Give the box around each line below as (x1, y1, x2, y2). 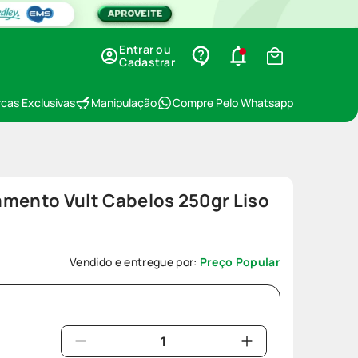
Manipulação (91, 95, 157, 110)
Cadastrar (119, 54, 175, 70)
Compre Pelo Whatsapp (173, 95, 293, 110)
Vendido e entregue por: (70, 254, 200, 269)
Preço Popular (199, 254, 280, 269)
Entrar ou (119, 42, 171, 57)
